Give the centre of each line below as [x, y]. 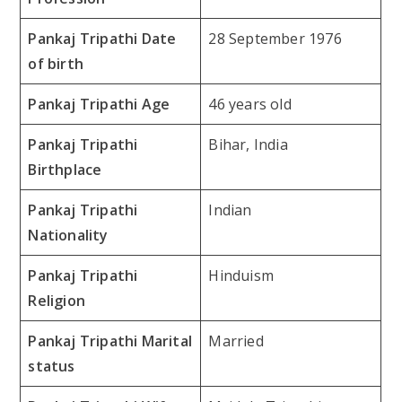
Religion [57, 300]
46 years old [250, 104]
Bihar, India [248, 144]
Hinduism [241, 275]
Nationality [68, 235]
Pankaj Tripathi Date [102, 38]
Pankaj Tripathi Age [99, 104]
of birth [56, 63]
